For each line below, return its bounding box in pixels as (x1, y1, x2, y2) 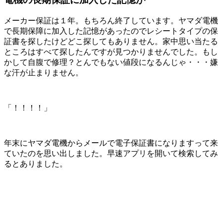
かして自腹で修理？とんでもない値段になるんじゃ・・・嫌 (4, 57, 218, 66)
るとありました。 (4, 159, 67, 168)
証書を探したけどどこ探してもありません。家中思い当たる (4, 37, 218, 46)
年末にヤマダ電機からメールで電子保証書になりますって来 (4, 138, 218, 147)
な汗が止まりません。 (4, 68, 83, 77)
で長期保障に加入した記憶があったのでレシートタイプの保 (4, 26, 218, 35)
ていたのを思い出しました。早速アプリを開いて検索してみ (4, 149, 218, 158)
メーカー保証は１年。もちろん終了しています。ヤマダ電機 (4, 16, 218, 25)
